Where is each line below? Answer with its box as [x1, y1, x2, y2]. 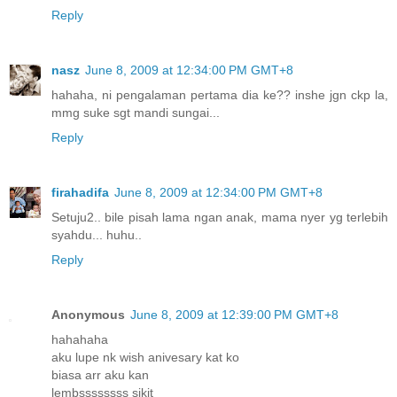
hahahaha [51, 332, 108, 347]
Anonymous [51, 307, 125, 323]
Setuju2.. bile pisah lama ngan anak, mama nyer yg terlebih [51, 210, 388, 225]
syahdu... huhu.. [51, 228, 142, 243]
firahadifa [51, 185, 109, 200]
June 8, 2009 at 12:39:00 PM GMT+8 [130, 307, 339, 323]
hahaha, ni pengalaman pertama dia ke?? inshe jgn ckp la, [51, 88, 388, 103]
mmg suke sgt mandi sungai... [51, 105, 220, 121]
